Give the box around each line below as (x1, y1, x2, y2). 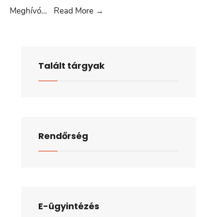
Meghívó (10, 5, 41, 16)
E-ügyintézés (38, 200, 99, 212)
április (103, 18, 125, 29)
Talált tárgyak (38, 60, 105, 72)
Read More (54, 5, 95, 16)
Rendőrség (38, 130, 88, 142)
